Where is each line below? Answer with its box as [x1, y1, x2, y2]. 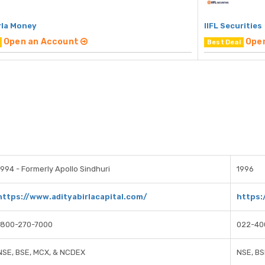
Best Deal [207, 38, 241, 47]
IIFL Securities [204, 21, 262, 31]
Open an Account [4, 37, 81, 47]
